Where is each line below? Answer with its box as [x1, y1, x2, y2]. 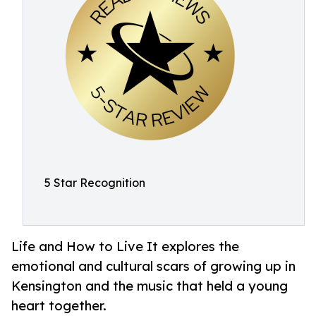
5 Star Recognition [44, 175, 145, 190]
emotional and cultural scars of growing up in [11, 257, 296, 274]
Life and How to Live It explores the [11, 238, 239, 255]
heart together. [11, 297, 107, 314]
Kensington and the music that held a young [11, 277, 288, 294]
